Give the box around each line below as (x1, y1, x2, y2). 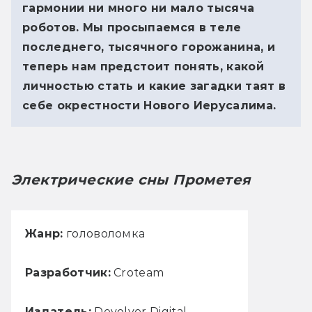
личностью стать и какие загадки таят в (22, 79, 286, 93)
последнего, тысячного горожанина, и (22, 40, 276, 54)
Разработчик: (25, 265, 111, 279)
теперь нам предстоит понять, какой (22, 59, 264, 73)
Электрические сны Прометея (11, 171, 251, 188)
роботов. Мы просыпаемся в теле (22, 20, 242, 34)
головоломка (63, 226, 146, 240)
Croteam (110, 265, 164, 279)
